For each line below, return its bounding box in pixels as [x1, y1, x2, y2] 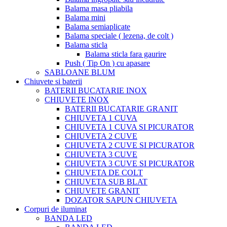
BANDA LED [45, 213, 92, 222]
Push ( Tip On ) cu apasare [65, 58, 150, 67]
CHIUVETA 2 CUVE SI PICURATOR [65, 140, 195, 149]
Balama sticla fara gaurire [85, 49, 166, 58]
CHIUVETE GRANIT [65, 186, 140, 195]
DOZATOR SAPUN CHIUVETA [65, 195, 177, 204]
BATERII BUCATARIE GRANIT [65, 104, 178, 113]
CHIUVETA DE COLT [65, 168, 143, 177]
